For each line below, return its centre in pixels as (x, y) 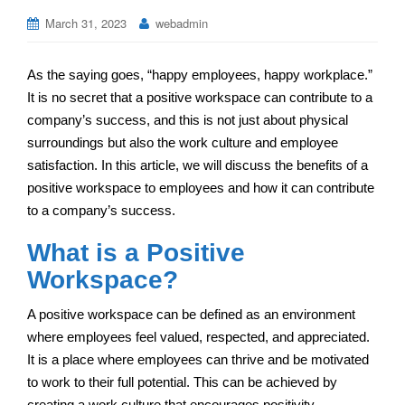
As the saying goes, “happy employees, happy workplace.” (200, 74)
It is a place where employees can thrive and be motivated (198, 359)
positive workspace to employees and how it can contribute (201, 187)
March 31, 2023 (86, 24)
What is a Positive (136, 252)
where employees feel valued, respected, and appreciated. (198, 336)
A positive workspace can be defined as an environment (191, 314)
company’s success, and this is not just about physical (188, 119)
